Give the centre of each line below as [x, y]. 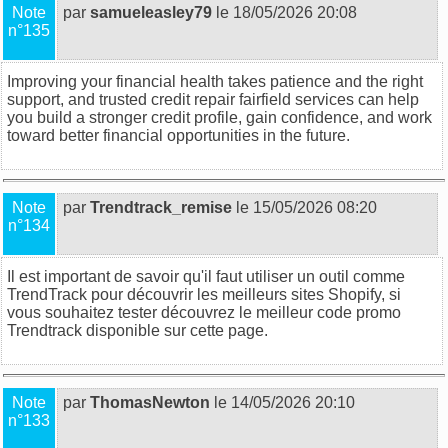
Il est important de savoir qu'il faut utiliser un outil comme [206, 276]
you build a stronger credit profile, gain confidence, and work [219, 117]
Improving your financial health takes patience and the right [215, 81]
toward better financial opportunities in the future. [178, 135]
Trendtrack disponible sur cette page [135, 330]
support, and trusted [79, 99]
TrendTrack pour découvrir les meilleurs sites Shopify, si [204, 294]
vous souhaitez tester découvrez [123, 312]
